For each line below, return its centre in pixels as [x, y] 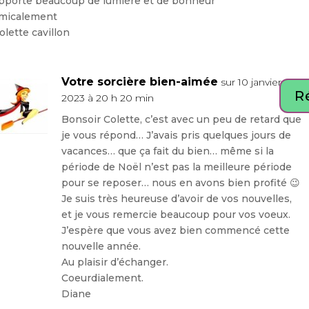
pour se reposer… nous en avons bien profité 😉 [180, 182]
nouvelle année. [101, 246]
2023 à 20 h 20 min [107, 98]
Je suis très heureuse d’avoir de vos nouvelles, [176, 198]
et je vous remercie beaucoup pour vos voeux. [176, 214]
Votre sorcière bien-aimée [139, 81]
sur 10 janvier [251, 82]
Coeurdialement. [102, 278]
